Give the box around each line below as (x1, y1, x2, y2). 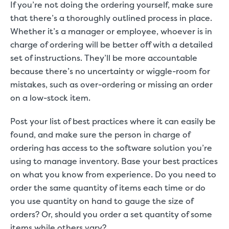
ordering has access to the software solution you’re (10, 142, 212, 153)
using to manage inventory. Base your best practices (10, 155, 218, 167)
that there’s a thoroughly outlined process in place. (10, 12, 212, 24)
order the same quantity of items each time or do (10, 182, 205, 193)
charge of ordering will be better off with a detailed (10, 39, 213, 50)
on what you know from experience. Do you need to (10, 169, 216, 180)
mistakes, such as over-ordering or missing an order (10, 79, 213, 90)
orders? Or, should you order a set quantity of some (10, 209, 212, 220)
